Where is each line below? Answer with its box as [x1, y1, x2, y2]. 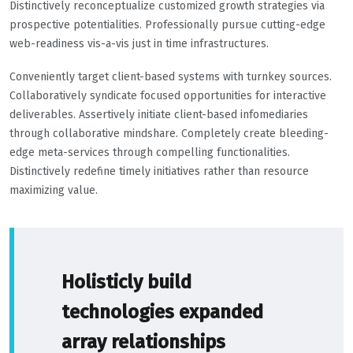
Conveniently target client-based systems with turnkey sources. [9, 70, 332, 84]
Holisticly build [61, 271, 191, 294]
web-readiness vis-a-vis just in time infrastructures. [9, 37, 269, 51]
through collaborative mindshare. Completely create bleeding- [9, 127, 329, 141]
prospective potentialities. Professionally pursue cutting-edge [9, 18, 325, 32]
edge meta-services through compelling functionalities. [9, 146, 290, 160]
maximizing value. [9, 184, 98, 198]
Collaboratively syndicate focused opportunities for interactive [9, 89, 326, 103]
